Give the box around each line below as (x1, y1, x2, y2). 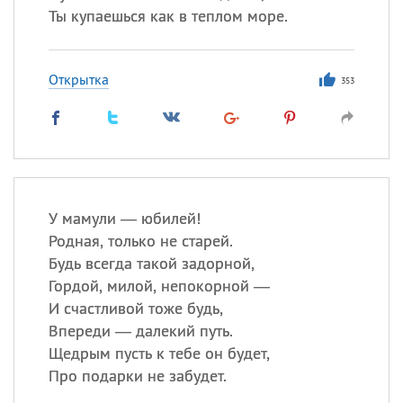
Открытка (48, 70, 109, 88)
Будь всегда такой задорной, (48, 253, 255, 273)
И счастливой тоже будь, (48, 298, 223, 318)
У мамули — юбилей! (48, 208, 201, 228)
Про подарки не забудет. (48, 365, 227, 386)
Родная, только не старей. (48, 230, 233, 251)
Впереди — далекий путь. (48, 320, 233, 341)
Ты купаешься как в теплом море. (48, 5, 288, 26)
